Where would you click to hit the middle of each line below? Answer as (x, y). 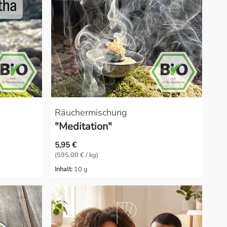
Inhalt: (64, 169)
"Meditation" (83, 126)
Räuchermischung (91, 112)
